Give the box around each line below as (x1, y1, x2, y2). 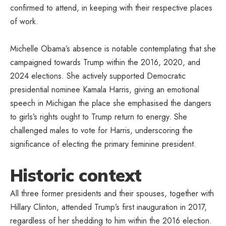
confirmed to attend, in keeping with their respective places (10, 2, 212, 14)
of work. (10, 15, 38, 27)
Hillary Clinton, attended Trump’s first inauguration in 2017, (10, 201, 207, 213)
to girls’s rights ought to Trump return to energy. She (10, 110, 187, 123)
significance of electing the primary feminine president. (10, 138, 196, 150)
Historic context (10, 164, 142, 186)
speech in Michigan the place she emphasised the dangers (10, 97, 211, 109)
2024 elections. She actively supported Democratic (10, 70, 186, 82)
